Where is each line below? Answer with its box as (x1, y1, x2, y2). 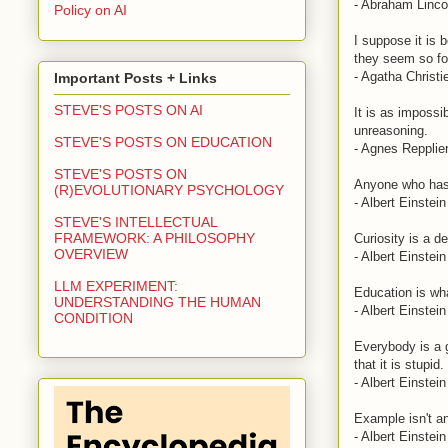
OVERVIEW (54, 246, 128, 263)
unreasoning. (354, 122, 428, 138)
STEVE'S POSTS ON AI (54, 102, 203, 119)
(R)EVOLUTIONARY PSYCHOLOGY (54, 182, 284, 199)
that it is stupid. (354, 356, 444, 372)
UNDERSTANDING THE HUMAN (54, 294, 261, 311)
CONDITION (54, 310, 133, 327)
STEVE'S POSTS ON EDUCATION (54, 134, 272, 151)
